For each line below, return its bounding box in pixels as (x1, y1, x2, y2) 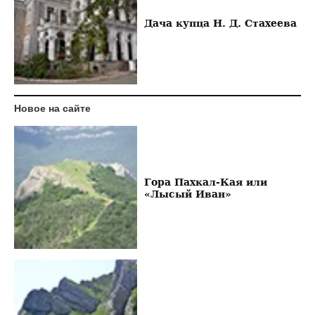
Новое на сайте (14, 103, 91, 115)
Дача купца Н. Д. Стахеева (143, 17, 297, 30)
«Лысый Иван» (143, 187, 231, 200)
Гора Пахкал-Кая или (143, 175, 267, 188)
